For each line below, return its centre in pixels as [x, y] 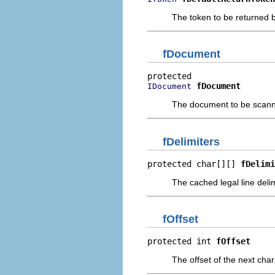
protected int [182, 241]
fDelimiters [191, 141]
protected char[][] [194, 164]
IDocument [169, 86]
